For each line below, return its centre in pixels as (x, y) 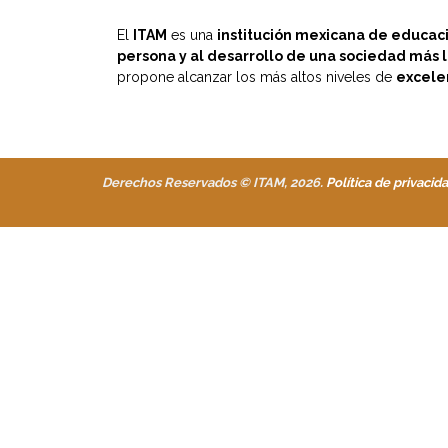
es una (192, 35)
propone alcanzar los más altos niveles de (256, 77)
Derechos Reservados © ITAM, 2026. (214, 182)
